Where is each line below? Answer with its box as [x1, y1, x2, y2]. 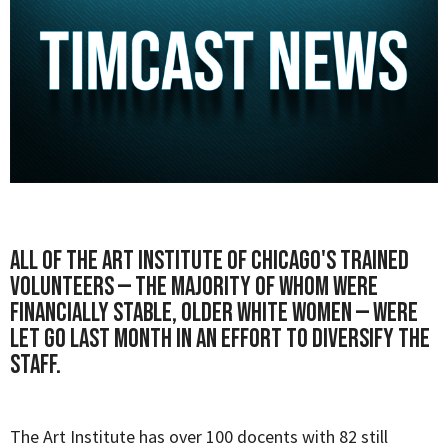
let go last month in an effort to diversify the [10, 324, 430, 356]
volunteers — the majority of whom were [10, 272, 378, 304]
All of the [10, 246, 102, 278]
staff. [10, 350, 61, 382]
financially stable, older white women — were [10, 298, 418, 330]
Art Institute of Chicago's [102, 246, 340, 278]
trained [340, 246, 409, 278]
